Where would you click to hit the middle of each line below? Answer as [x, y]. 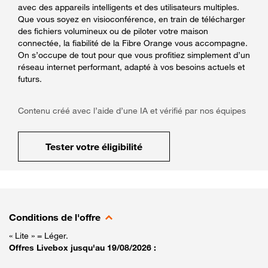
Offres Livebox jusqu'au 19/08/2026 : [83, 247]
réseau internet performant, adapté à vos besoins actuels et [131, 66]
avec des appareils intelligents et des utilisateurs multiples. [129, 7]
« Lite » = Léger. [39, 235]
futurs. [30, 78]
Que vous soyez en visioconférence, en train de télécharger [132, 19]
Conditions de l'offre [55, 217]
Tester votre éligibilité [94, 146]
